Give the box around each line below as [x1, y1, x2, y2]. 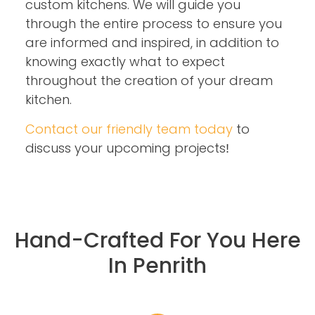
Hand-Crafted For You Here [14, 228, 301, 252]
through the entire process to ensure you [25, 16, 282, 31]
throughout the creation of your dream [25, 73, 273, 88]
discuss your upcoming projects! [25, 141, 229, 155]
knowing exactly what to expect [25, 54, 225, 69]
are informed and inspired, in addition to [25, 35, 279, 50]
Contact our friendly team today [25, 122, 233, 136]
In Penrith [108, 253, 207, 277]
